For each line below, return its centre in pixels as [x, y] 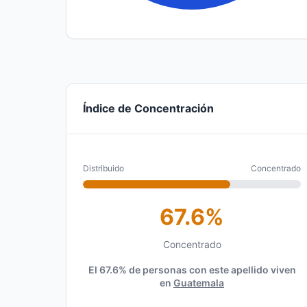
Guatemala [199, 283]
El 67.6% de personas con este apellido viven [192, 270]
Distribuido [103, 168]
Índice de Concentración [148, 108]
